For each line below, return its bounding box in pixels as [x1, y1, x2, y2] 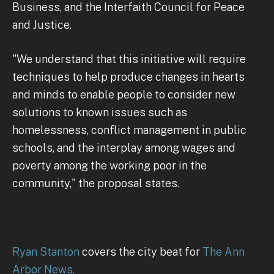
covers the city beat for [80, 245, 202, 258]
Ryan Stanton [12, 245, 80, 258]
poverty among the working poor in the [12, 158, 207, 172]
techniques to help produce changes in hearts [12, 70, 245, 83]
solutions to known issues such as [12, 105, 187, 119]
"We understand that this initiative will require [12, 52, 246, 65]
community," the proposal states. [12, 176, 179, 190]
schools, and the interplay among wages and [12, 141, 235, 154]
